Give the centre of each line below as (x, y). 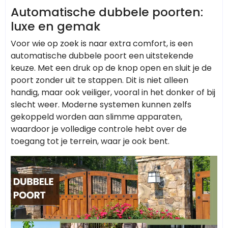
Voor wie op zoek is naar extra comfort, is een (102, 43)
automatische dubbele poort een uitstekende (102, 55)
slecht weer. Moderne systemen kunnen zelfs (101, 104)
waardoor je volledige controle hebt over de (99, 129)
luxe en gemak (55, 26)
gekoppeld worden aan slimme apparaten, (96, 117)
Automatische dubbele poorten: (107, 12)
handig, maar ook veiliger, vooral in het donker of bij (113, 92)
